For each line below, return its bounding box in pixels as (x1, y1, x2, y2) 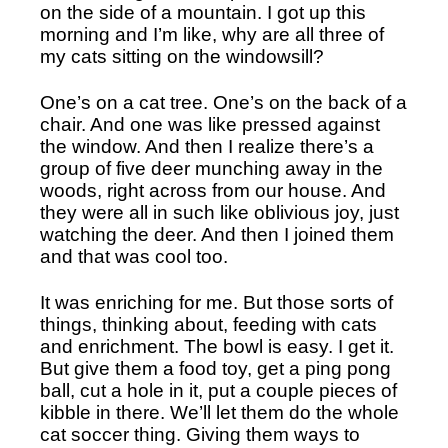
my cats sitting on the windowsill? (40, 46, 324, 68)
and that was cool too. (40, 246, 228, 268)
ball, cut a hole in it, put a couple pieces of (40, 380, 397, 402)
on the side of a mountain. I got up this (40, 2, 366, 24)
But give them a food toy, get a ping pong (40, 358, 391, 380)
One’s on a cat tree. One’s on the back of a (40, 92, 407, 114)
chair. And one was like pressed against (40, 114, 380, 136)
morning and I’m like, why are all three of (40, 24, 384, 46)
